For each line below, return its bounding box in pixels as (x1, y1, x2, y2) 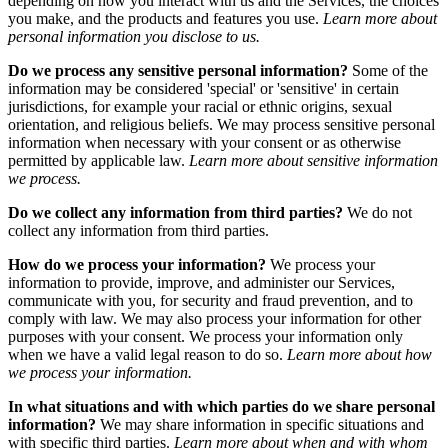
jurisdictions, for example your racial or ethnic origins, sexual (8, 97, 392, 115)
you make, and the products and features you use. (8, 9, 323, 27)
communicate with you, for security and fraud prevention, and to (8, 291, 413, 309)
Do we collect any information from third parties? (8, 203, 343, 221)
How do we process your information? (8, 255, 266, 273)
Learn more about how (287, 345, 432, 363)
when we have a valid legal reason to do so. (8, 345, 287, 363)
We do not (343, 203, 412, 221)
